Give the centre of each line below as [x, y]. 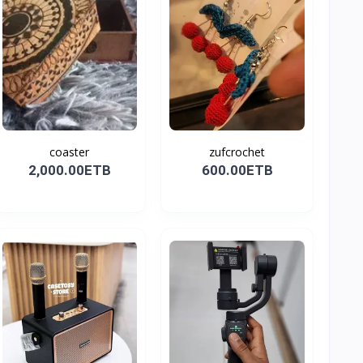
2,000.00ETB [69, 171]
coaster [70, 152]
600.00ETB [237, 171]
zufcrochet [237, 152]
